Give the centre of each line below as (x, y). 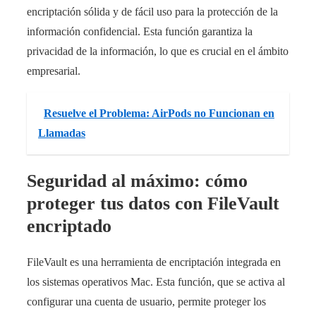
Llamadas (62, 133)
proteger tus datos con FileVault (153, 203)
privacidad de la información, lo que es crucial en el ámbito (158, 51)
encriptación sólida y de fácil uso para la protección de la (152, 12)
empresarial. (54, 71)
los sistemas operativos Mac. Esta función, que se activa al (156, 282)
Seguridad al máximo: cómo (137, 181)
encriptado (69, 226)
